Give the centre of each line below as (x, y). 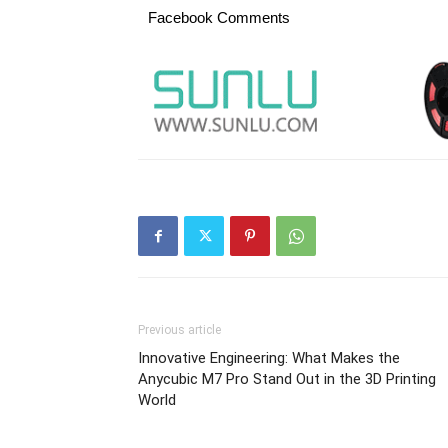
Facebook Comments (219, 18)
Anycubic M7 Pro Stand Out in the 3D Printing (287, 379)
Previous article (179, 330)
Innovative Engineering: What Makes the (269, 358)
